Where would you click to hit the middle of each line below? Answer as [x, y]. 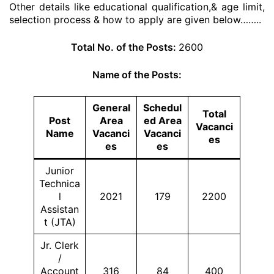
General [111, 108]
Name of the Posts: [137, 75]
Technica [60, 183]
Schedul [162, 108]
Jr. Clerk [60, 245]
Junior [60, 171]
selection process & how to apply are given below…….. [135, 20]
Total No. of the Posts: [125, 47]
